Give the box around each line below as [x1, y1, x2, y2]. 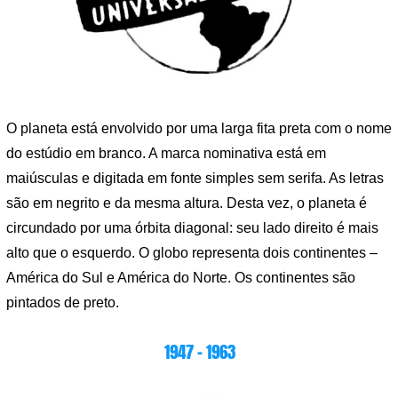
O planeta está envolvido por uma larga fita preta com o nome [6, 121, 392, 137]
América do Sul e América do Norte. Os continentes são [6, 270, 355, 286]
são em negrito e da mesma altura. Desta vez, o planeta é [6, 195, 367, 211]
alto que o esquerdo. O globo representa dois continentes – [6, 245, 378, 261]
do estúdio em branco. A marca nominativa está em [6, 146, 326, 162]
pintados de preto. [6, 295, 119, 311]
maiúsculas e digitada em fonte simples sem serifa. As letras [6, 171, 384, 187]
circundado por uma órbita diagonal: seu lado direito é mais [6, 220, 378, 236]
